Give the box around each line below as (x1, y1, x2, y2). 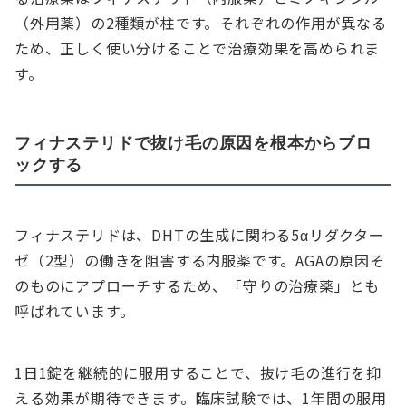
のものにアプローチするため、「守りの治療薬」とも (14, 275, 381, 297)
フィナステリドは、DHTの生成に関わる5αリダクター (14, 224, 384, 246)
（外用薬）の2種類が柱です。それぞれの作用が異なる (14, 12, 387, 34)
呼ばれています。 (14, 300, 135, 323)
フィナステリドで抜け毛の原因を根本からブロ (14, 132, 372, 153)
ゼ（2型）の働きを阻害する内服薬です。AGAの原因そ (14, 249, 385, 272)
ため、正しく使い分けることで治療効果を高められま (14, 37, 381, 60)
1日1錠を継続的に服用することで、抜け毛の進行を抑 (14, 362, 382, 384)
